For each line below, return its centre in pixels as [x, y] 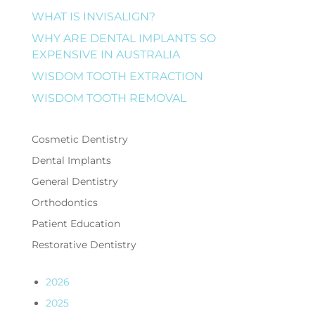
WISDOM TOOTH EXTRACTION [117, 76]
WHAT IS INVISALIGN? [93, 16]
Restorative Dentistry [84, 244]
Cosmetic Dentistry [79, 139]
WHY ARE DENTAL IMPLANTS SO [123, 38]
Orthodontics [64, 202]
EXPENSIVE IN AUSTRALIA [105, 54]
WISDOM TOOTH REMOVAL [109, 98]
